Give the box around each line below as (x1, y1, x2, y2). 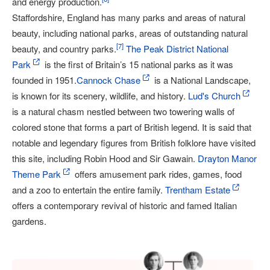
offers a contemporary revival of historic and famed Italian (12, 199, 237, 212)
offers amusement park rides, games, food (72, 168, 242, 180)
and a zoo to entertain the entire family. (12, 183, 165, 196)
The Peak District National (126, 42, 228, 55)
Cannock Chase (77, 74, 140, 86)
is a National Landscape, (152, 74, 251, 86)
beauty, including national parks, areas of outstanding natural (12, 27, 248, 39)
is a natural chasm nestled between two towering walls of (12, 105, 234, 118)
